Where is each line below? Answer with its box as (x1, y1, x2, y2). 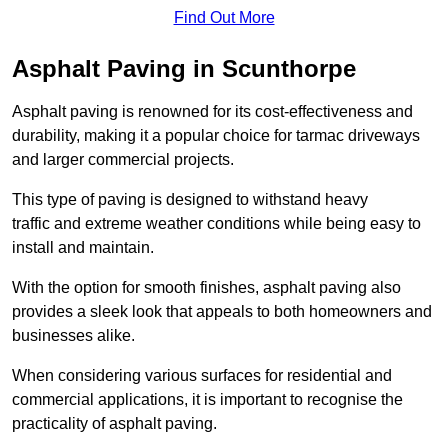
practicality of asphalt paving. (12, 414, 217, 432)
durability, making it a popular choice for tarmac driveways (12, 126, 420, 144)
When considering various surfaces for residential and (12, 366, 392, 384)
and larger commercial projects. (12, 150, 234, 168)
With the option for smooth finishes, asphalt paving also (12, 278, 401, 296)
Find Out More (173, 8, 275, 26)
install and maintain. (12, 238, 154, 256)
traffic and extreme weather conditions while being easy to (12, 214, 421, 232)
